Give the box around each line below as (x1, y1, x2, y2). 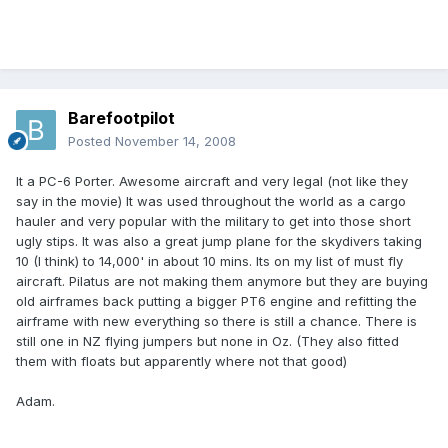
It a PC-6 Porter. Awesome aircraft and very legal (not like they (16, 173, 408, 190)
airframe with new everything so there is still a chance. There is (16, 313, 417, 330)
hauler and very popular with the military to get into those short (16, 213, 411, 230)
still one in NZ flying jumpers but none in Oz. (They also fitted (16, 333, 399, 350)
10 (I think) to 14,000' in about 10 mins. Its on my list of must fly (16, 253, 403, 270)
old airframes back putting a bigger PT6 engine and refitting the (16, 293, 417, 310)
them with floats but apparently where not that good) (16, 353, 347, 370)
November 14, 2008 (115, 133, 236, 150)
